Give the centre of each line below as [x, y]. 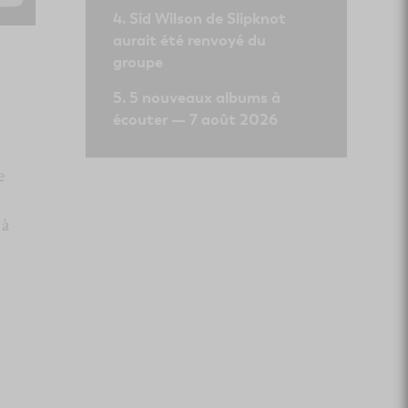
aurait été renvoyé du [189, 40]
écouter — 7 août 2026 [195, 119]
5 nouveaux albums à [204, 97]
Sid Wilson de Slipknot [207, 18]
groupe [138, 62]
